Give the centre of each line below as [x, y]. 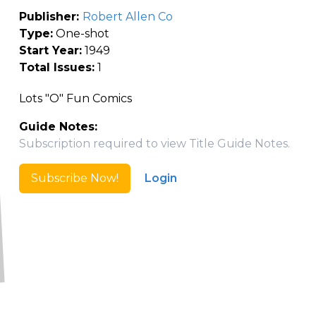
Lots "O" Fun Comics [75, 98]
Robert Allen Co [127, 17]
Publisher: [50, 17]
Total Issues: [56, 67]
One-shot [81, 34]
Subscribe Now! [74, 178]
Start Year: [50, 50]
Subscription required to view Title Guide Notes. [154, 144]
